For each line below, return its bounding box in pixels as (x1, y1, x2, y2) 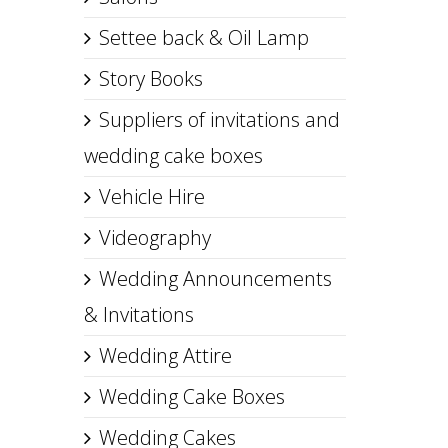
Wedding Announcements (98, 265, 332, 292)
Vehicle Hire (98, 183, 205, 210)
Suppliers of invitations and (98, 106, 340, 133)
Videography (98, 224, 211, 251)
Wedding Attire (98, 342, 232, 369)
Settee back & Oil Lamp (98, 24, 309, 51)
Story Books (98, 65, 203, 92)
